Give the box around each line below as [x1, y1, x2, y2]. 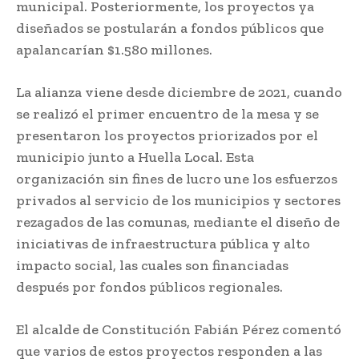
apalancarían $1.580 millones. [16, 41, 212, 59]
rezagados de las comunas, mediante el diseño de [16, 213, 340, 232]
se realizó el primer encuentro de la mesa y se [16, 105, 319, 123]
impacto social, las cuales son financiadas [16, 256, 288, 275]
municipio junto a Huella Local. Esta [16, 148, 254, 167]
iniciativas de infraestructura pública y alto [16, 235, 310, 253]
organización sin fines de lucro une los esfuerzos [16, 170, 337, 188]
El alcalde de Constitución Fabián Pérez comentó [16, 321, 341, 339]
